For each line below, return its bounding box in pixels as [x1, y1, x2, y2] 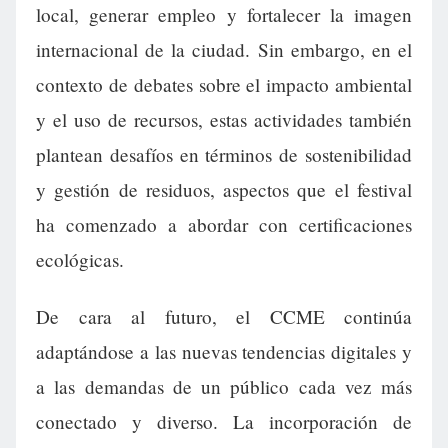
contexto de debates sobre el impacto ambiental [36, 72, 412, 98]
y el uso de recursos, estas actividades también [36, 107, 412, 133]
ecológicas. [36, 247, 124, 273]
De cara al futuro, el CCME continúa [36, 304, 412, 330]
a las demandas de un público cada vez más [36, 374, 412, 400]
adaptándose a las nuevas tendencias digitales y [36, 339, 412, 365]
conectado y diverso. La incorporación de [36, 409, 412, 435]
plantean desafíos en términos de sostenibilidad [36, 142, 412, 168]
